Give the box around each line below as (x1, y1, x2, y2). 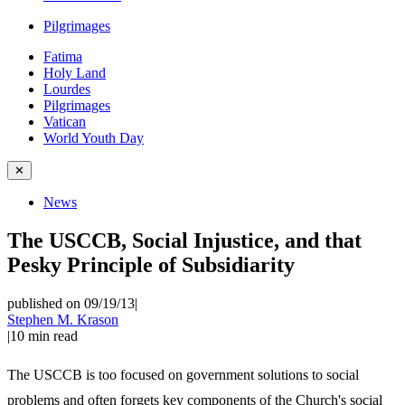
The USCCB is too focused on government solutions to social (7, 366, 359, 382)
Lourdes (43, 81, 90, 97)
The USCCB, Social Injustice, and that (7, 228, 362, 252)
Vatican (43, 114, 86, 129)
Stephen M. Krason (7, 311, 118, 327)
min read (28, 327, 78, 344)
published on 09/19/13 (7, 295, 135, 311)
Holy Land (43, 65, 106, 80)
